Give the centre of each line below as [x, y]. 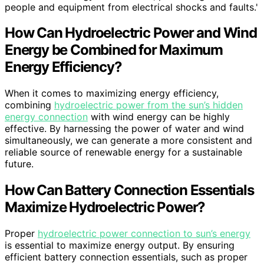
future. [19, 164]
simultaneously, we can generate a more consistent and [128, 141]
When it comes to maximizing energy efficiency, [112, 93]
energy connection [46, 117]
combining [29, 105]
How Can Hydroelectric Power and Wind [131, 33]
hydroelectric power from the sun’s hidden [148, 105]
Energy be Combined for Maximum [114, 50]
